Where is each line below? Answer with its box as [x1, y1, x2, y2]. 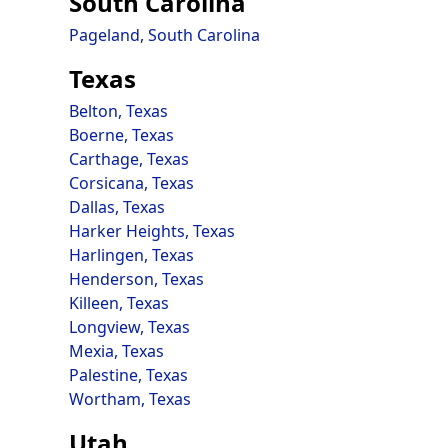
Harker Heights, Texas [68, 220, 235, 242]
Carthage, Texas [68, 148, 189, 170]
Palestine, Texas [68, 364, 188, 386]
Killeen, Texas [68, 292, 169, 314]
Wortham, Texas [68, 388, 191, 410]
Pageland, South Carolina [68, 24, 260, 46]
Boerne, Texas [68, 124, 174, 146]
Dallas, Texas [68, 196, 165, 218]
